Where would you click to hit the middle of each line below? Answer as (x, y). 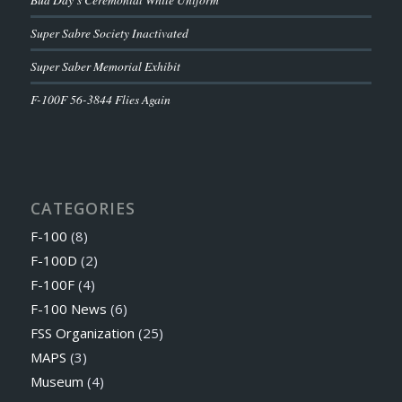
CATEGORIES (83, 209)
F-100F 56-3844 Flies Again (100, 100)
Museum (57, 382)
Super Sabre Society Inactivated (109, 33)
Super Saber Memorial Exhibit (105, 66)
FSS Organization (82, 333)
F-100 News (68, 309)
